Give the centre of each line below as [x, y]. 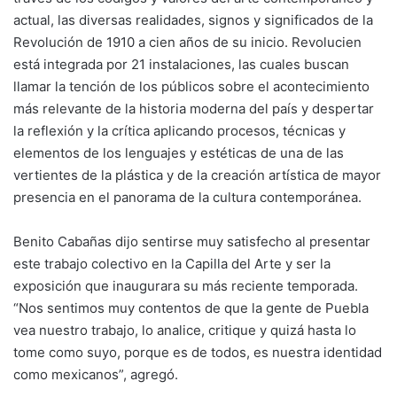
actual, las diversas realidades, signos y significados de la [193, 20]
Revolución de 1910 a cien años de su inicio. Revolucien [187, 42]
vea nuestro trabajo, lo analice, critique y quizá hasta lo [185, 330]
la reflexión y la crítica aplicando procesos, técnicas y [179, 131]
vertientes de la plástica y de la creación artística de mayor [197, 175]
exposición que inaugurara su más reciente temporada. [186, 286]
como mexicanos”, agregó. [96, 374]
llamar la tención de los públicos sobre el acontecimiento [191, 86]
